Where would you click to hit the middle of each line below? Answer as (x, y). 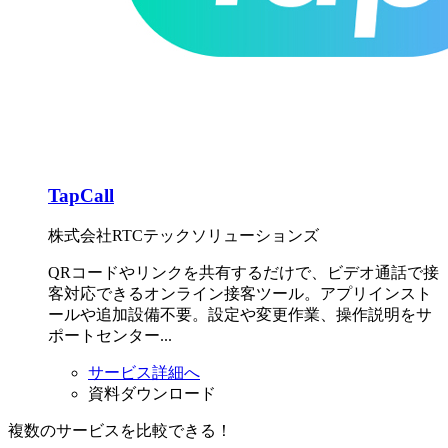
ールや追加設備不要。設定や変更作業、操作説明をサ (240, 314)
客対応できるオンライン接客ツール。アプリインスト (240, 293)
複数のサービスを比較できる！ (120, 430)
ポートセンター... (110, 335)
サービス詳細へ (144, 372)
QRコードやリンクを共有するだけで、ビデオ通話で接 (243, 272)
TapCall (81, 196)
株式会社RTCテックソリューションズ (183, 235)
